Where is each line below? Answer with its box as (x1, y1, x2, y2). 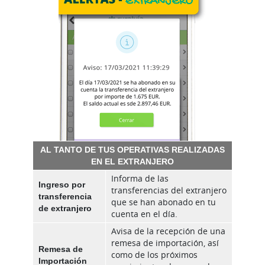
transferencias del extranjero (111, 185, 227, 196)
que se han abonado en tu (111, 196, 216, 208)
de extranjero (38, 202, 92, 214)
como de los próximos (111, 249, 198, 261)
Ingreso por (38, 179, 85, 190)
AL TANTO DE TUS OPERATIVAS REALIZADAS (40, 144, 225, 156)
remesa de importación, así (111, 237, 219, 249)
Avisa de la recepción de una (111, 225, 225, 237)
